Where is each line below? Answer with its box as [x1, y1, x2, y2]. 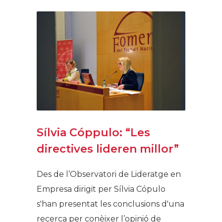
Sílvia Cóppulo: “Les [37, 125, 150, 139]
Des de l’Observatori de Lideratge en [37, 169, 181, 179]
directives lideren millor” [37, 142, 179, 156]
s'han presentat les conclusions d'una [37, 199, 184, 209]
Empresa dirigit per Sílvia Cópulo [37, 184, 166, 194]
